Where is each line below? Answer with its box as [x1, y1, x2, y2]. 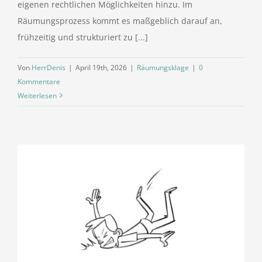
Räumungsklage [137, 62, 189, 73]
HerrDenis [32, 62, 65, 73]
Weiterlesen [18, 90, 57, 101]
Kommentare [18, 76, 60, 87]
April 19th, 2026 [75, 62, 127, 73]
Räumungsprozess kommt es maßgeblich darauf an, [18, 15, 222, 26]
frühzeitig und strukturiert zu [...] [18, 31, 148, 43]
